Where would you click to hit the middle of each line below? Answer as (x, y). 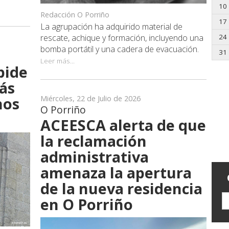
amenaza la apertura (116, 172)
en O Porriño (87, 204)
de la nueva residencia (121, 188)
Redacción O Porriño (75, 14)
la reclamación (94, 141)
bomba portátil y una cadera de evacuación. (120, 49)
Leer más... (58, 60)
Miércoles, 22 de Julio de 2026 (90, 98)
